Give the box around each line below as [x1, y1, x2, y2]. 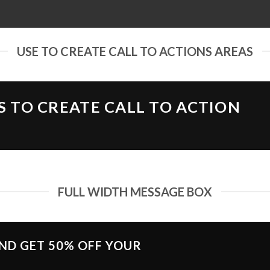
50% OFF [48, 238, 102, 253]
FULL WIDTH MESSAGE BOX [58, 184, 212, 199]
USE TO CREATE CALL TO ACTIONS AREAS [17, 44, 253, 58]
